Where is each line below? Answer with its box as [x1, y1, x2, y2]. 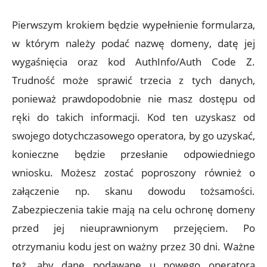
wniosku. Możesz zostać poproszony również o [12, 166, 255, 180]
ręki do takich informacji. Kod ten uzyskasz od [12, 110, 255, 125]
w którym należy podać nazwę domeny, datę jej [12, 36, 255, 51]
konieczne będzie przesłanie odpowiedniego [12, 147, 255, 162]
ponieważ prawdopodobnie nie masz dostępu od [12, 92, 255, 106]
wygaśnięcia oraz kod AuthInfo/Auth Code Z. [12, 55, 255, 69]
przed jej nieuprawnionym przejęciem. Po [12, 221, 255, 235]
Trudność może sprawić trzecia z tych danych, [12, 73, 255, 88]
